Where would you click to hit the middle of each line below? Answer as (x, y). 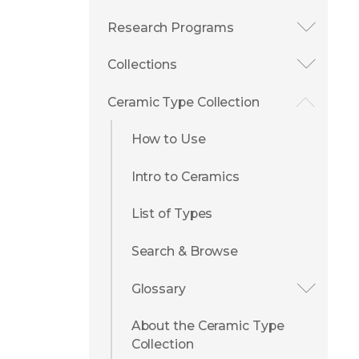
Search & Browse (185, 251)
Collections (143, 65)
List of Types (172, 214)
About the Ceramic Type (208, 326)
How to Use (168, 139)
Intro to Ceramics (185, 176)
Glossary (158, 288)
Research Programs (171, 27)
